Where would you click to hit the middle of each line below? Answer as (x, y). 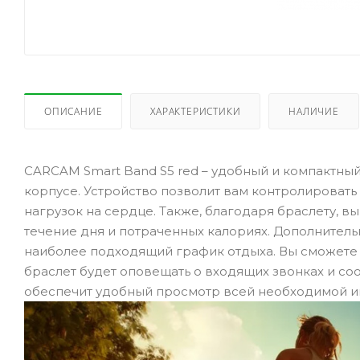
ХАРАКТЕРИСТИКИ (196, 112)
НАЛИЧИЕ (314, 112)
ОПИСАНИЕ (74, 112)
